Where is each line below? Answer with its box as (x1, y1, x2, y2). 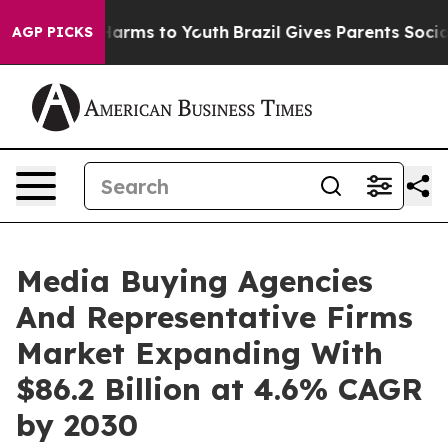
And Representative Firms (16, 298, 413, 336)
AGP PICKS (12, 23, 93, 41)
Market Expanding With (16, 334, 383, 372)
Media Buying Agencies (16, 262, 373, 300)
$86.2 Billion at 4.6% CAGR (16, 370, 423, 408)
